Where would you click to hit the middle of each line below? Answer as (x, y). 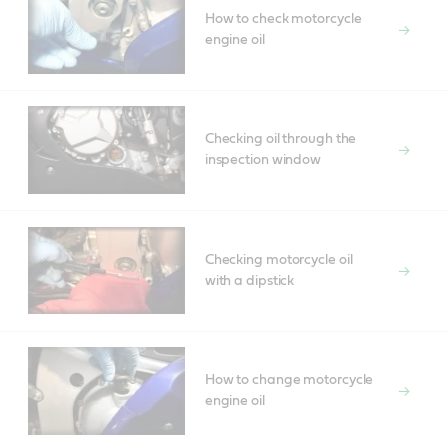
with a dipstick (249, 280)
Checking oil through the (280, 139)
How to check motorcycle (283, 18)
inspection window (263, 160)
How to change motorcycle (289, 379)
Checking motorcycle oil (278, 259)
